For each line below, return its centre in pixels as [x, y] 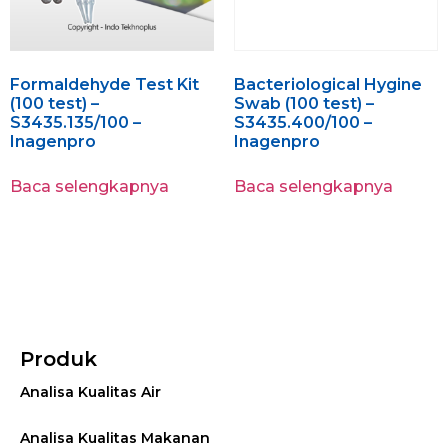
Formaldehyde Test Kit [104, 85]
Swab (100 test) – [304, 104]
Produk [58, 359]
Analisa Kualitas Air [90, 392]
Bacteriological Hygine [328, 85]
